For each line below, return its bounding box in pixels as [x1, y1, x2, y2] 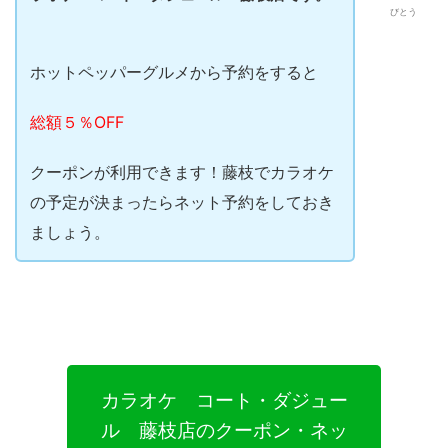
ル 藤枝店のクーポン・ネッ [100, 418, 348, 443]
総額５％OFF [29, 112, 124, 133]
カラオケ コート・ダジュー [100, 388, 348, 413]
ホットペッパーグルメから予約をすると [29, 62, 318, 83]
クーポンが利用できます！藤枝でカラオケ [29, 162, 334, 183]
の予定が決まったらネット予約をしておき [29, 192, 334, 213]
